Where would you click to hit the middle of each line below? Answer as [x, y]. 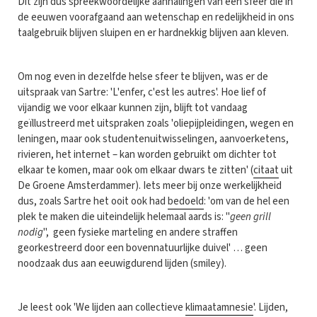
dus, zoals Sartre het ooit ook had [93, 201]
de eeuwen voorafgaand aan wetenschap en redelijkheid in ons [156, 17]
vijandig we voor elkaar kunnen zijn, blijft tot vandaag [133, 108]
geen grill [250, 217]
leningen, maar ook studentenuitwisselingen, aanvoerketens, [153, 139]
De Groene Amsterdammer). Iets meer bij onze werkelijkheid [150, 185]
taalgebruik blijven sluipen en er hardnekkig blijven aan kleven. [153, 33]
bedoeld [186, 201]
